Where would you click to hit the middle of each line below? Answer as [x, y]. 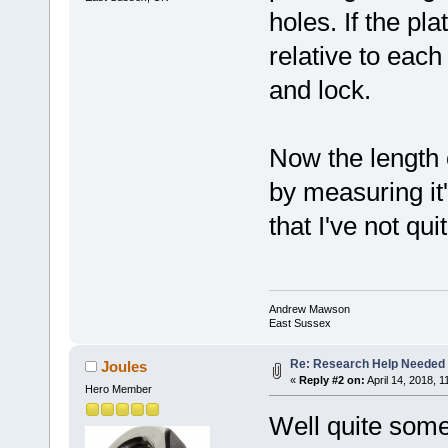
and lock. [319, 90]
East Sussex [299, 322]
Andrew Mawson [309, 308]
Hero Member [118, 388]
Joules [124, 366]
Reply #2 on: [331, 379]
